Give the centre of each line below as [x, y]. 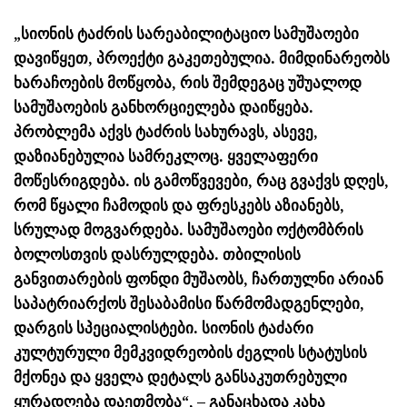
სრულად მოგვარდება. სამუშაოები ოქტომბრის [189, 229]
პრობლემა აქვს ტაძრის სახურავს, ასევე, [166, 131]
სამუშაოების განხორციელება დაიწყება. [164, 107]
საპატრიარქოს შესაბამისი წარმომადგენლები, [189, 303]
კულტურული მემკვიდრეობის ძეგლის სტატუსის [190, 352]
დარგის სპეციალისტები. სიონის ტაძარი [164, 328]
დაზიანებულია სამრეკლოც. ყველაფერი [166, 156]
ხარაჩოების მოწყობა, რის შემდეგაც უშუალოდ [188, 82]
